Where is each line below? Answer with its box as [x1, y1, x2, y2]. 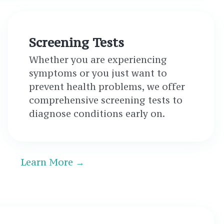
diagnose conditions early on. [28, 107, 165, 119]
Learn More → [20, 156, 84, 168]
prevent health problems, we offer [28, 80, 185, 92]
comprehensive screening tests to [28, 94, 182, 106]
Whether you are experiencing [28, 53, 167, 65]
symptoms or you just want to [28, 67, 167, 79]
